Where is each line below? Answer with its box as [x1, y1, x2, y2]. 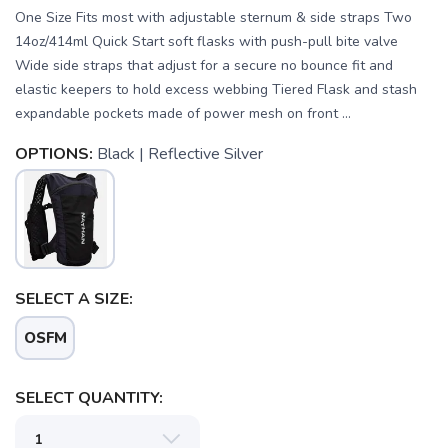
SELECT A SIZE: [15, 287, 133, 310]
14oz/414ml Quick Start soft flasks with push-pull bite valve [15, 31, 398, 51]
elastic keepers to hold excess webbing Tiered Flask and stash [15, 79, 417, 99]
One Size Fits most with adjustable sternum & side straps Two [15, 7, 412, 27]
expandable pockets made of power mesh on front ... [15, 103, 351, 123]
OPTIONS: [15, 142, 93, 165]
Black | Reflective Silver [97, 142, 263, 165]
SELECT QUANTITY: [15, 386, 163, 409]
